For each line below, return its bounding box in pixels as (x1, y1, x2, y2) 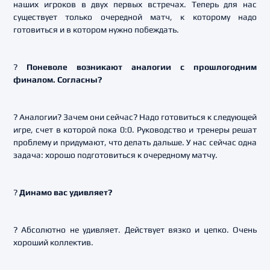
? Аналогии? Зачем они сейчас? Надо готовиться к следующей (13, 112, 257, 122)
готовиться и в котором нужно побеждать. (13, 25, 179, 34)
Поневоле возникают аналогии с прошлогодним (27, 62, 257, 72)
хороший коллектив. (13, 237, 93, 247)
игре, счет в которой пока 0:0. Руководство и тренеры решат (13, 125, 257, 134)
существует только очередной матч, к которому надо (13, 12, 257, 22)
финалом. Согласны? (13, 75, 102, 84)
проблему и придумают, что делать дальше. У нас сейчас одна (13, 137, 257, 147)
